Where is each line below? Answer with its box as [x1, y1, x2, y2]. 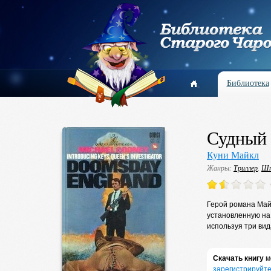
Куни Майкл [207, 148, 259, 161]
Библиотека [226, 77, 269, 88]
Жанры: [207, 163, 233, 172]
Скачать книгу [213, 254, 264, 263]
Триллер [233, 163, 258, 172]
